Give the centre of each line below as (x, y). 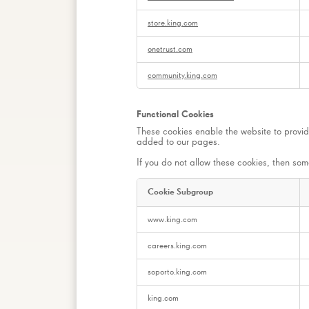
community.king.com (182, 75)
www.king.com (172, 220)
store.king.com (173, 23)
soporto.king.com (177, 272)
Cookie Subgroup (180, 192)
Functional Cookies (175, 114)
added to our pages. (178, 142)
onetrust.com (170, 49)
